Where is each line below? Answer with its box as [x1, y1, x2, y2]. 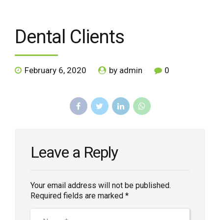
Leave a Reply [30, 143, 118, 162]
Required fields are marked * [30, 191, 129, 201]
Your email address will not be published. [30, 181, 171, 191]
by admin [109, 65, 142, 76]
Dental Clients [15, 26, 124, 48]
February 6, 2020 [25, 65, 86, 76]
